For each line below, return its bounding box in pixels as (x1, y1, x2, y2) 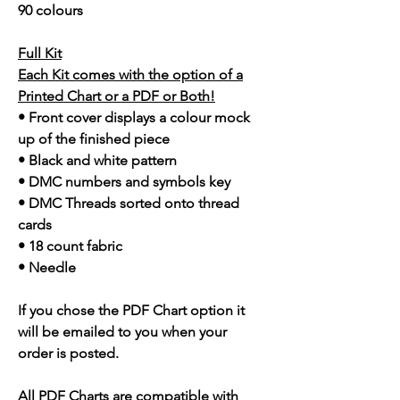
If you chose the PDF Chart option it (18, 302, 245, 320)
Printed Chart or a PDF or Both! (18, 87, 215, 105)
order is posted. (18, 345, 119, 362)
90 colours (18, 2, 83, 20)
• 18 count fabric (18, 237, 122, 255)
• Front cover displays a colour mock (18, 109, 250, 127)
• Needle (18, 259, 76, 277)
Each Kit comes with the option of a (18, 66, 243, 84)
